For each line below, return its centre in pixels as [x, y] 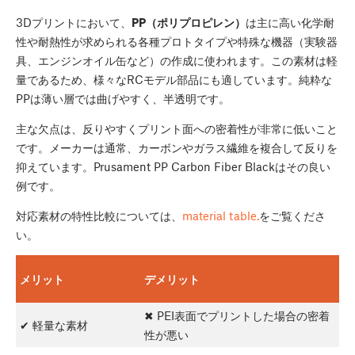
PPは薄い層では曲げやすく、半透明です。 [123, 98]
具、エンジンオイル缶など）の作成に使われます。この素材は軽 [177, 60]
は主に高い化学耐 [290, 22]
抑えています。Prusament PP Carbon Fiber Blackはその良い [173, 166]
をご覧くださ [292, 215]
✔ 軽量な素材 [54, 324]
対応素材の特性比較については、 [99, 215]
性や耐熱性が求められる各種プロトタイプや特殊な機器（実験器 [177, 41]
